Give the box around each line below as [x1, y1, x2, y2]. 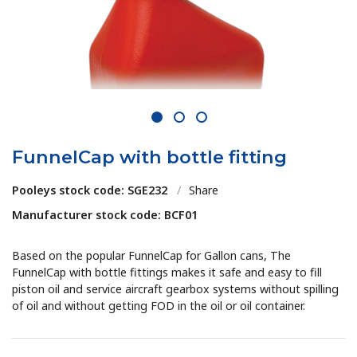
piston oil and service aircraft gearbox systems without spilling [12, 281, 339, 297]
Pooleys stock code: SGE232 [12, 182, 168, 198]
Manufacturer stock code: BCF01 [12, 207, 198, 223]
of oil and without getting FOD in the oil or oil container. [12, 298, 306, 314]
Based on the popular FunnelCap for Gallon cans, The [12, 248, 292, 264]
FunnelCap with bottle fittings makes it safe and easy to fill [12, 265, 323, 280]
